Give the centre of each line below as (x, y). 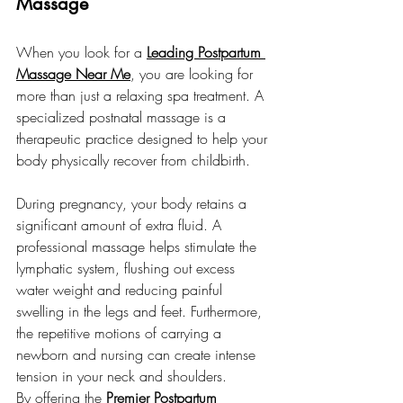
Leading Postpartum (206, 52)
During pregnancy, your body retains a (134, 203)
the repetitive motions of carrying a (121, 333)
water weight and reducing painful (121, 290)
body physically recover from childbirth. (133, 160)
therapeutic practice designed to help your (144, 139)
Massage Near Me (73, 74)
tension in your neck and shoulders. (121, 376)
